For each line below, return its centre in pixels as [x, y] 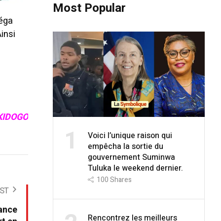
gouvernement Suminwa [131, 157]
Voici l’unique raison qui [130, 135]
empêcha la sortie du [125, 146]
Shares [121, 180]
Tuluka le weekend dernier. [135, 168]
